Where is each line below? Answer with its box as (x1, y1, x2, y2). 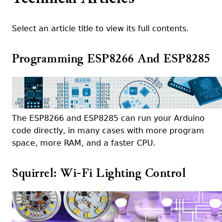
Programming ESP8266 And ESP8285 (12, 53, 211, 65)
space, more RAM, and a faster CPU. (12, 138, 156, 148)
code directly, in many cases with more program (12, 126, 204, 135)
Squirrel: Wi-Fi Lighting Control (12, 167, 185, 179)
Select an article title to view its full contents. (12, 24, 189, 33)
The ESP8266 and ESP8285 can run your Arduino (12, 113, 205, 123)
